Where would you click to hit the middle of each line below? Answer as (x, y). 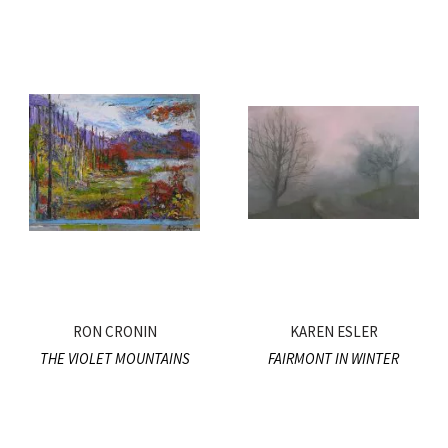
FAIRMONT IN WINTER (333, 359)
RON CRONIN (114, 332)
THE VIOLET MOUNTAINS (114, 359)
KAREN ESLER (333, 332)
